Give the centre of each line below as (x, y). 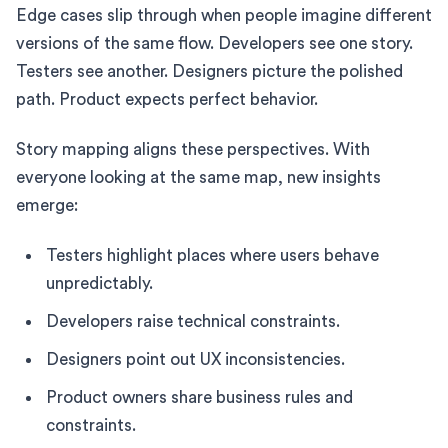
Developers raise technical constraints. (193, 321)
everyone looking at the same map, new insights (198, 177)
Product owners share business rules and (199, 397)
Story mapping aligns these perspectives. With (193, 149)
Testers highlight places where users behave (212, 255)
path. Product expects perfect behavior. (167, 99)
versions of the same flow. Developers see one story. (214, 43)
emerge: (47, 205)
